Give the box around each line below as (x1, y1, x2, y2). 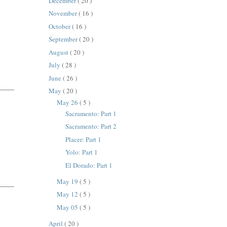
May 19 (56, 176, 80, 186)
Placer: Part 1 (65, 134, 101, 144)
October (49, 21, 72, 31)
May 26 (56, 97, 80, 107)
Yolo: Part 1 (65, 147, 98, 157)
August (49, 47, 70, 57)
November (49, 9, 79, 18)
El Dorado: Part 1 (65, 160, 112, 170)
